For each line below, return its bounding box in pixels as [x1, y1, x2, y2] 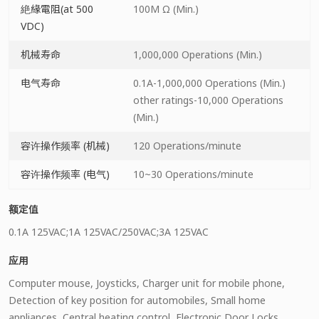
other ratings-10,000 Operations [133, 93, 283, 107]
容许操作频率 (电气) [21, 167, 110, 181]
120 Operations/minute [133, 139, 241, 152]
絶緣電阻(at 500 [21, 2, 93, 16]
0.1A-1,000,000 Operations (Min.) [133, 76, 286, 90]
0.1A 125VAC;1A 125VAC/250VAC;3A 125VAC [9, 225, 209, 239]
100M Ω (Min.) [133, 2, 199, 16]
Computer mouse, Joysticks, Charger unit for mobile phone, [9, 276, 285, 290]
